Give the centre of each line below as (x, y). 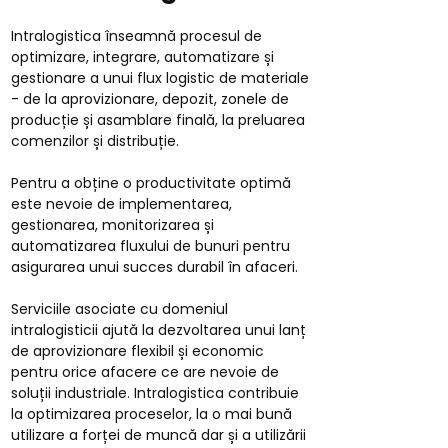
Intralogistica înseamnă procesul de (136, 36)
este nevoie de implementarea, (121, 204)
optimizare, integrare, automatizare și (142, 57)
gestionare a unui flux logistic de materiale (160, 78)
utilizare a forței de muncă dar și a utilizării (158, 435)
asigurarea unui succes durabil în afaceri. (154, 267)
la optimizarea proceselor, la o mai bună (151, 414)
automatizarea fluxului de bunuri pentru (150, 246)
